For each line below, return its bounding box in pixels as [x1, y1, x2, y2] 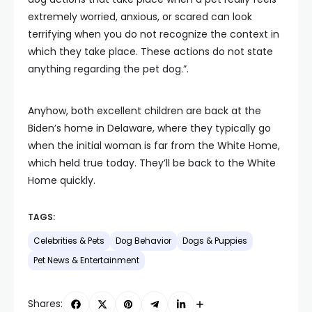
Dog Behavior [116, 235, 171, 247]
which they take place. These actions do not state [28, 45, 273, 58]
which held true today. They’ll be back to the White [28, 156, 276, 170]
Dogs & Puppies [182, 235, 247, 247]
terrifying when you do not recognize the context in [28, 27, 279, 41]
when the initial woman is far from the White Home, [28, 139, 280, 153]
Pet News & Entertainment [33, 255, 139, 266]
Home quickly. [28, 173, 95, 187]
